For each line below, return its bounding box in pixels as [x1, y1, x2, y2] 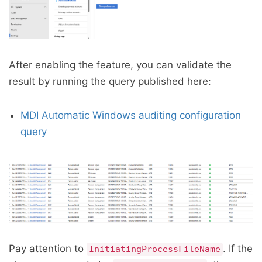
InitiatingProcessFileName [89, 243, 220, 254]
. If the [223, 242, 253, 254]
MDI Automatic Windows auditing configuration [20, 109, 241, 122]
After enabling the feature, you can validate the [9, 59, 232, 71]
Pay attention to [9, 242, 87, 254]
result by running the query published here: [9, 75, 211, 88]
